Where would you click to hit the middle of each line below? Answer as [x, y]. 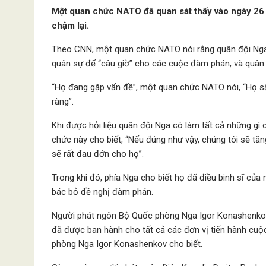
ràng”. [63, 102]
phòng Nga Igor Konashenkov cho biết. [127, 244]
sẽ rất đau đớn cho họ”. [98, 154]
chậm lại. [70, 26]
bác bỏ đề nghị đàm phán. [102, 192]
